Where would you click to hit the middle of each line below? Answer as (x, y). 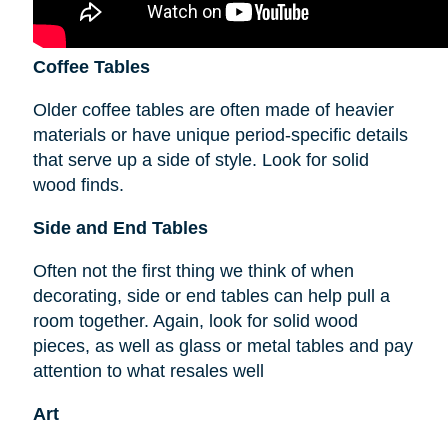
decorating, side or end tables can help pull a (211, 296)
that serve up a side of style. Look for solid (200, 160)
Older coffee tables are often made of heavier (213, 110)
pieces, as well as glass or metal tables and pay (222, 346)
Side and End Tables (120, 228)
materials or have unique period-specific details (220, 135)
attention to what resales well (148, 371)
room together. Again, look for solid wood (195, 321)
